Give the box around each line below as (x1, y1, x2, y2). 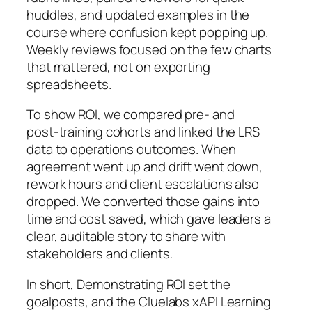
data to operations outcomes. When (26, 140, 236, 159)
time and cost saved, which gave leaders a (26, 210, 271, 228)
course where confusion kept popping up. (26, 22, 269, 41)
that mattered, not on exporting (26, 57, 210, 76)
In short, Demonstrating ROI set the (26, 274, 231, 293)
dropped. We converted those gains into (26, 192, 260, 211)
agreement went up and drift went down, (26, 157, 263, 176)
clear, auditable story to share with (26, 227, 226, 246)
